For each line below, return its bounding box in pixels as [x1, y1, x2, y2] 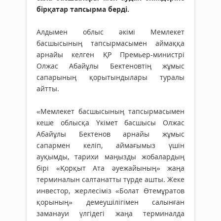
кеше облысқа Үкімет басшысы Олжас [37, 118, 184, 128]
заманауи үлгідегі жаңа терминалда [37, 209, 184, 219]
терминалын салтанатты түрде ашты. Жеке [37, 175, 184, 184]
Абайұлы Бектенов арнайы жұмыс [37, 129, 184, 139]
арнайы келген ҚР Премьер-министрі [37, 50, 184, 60]
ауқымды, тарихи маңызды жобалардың [37, 152, 184, 162]
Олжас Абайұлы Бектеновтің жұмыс [37, 61, 184, 71]
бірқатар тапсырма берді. [37, 4, 129, 14]
